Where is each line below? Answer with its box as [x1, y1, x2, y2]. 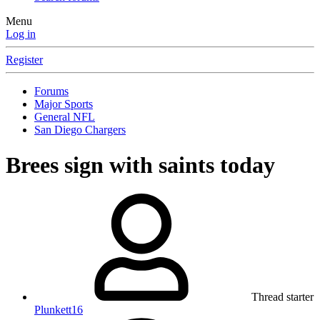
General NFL [34, 111, 95, 124]
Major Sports [34, 98, 93, 111]
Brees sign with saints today [6, 151, 275, 178]
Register [6, 54, 43, 66]
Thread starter [251, 291, 314, 304]
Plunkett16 [34, 304, 83, 316]
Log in [6, 28, 36, 41]
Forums [34, 85, 69, 98]
